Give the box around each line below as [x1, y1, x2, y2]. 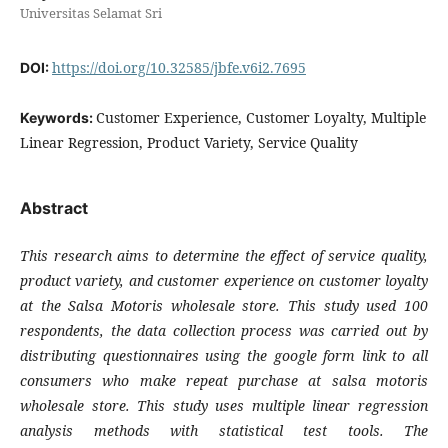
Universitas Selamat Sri [20, 4, 162, 22]
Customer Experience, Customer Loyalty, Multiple [96, 108, 426, 127]
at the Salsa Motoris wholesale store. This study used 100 [20, 296, 428, 315]
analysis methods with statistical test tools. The [20, 421, 428, 440]
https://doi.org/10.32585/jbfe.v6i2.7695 [52, 58, 306, 77]
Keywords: [20, 109, 96, 126]
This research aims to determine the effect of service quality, [20, 246, 428, 265]
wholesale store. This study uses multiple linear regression [20, 396, 428, 415]
